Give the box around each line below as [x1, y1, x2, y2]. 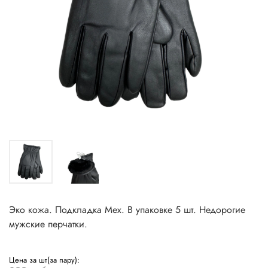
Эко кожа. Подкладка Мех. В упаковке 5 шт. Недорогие [9, 203, 245, 217]
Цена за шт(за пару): [9, 254, 80, 266]
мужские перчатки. [9, 217, 87, 232]
